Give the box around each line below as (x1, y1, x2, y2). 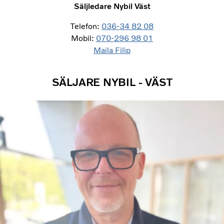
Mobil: (71, 33, 96, 43)
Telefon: (70, 21, 101, 31)
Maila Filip (93, 45, 130, 55)
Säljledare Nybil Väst (73, 1, 150, 11)
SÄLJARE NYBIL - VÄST (51, 75, 172, 89)
